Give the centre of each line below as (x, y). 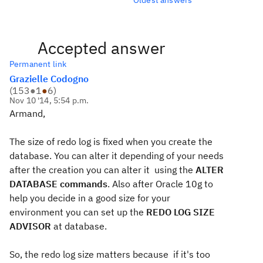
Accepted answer (101, 48)
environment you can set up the (78, 212)
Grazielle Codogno (49, 79)
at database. (79, 226)
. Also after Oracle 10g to (160, 184)
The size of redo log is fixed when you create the (111, 141)
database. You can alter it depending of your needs (117, 156)
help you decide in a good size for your (90, 198)
